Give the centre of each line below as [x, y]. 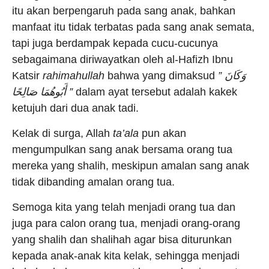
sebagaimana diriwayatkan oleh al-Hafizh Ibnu [122, 59]
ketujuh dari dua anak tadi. [75, 108]
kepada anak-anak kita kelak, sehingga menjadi [126, 256]
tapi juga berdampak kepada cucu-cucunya [115, 43]
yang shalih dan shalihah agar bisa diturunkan [122, 240]
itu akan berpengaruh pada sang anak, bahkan [124, 11]
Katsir [27, 76]
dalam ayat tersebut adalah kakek [155, 92]
